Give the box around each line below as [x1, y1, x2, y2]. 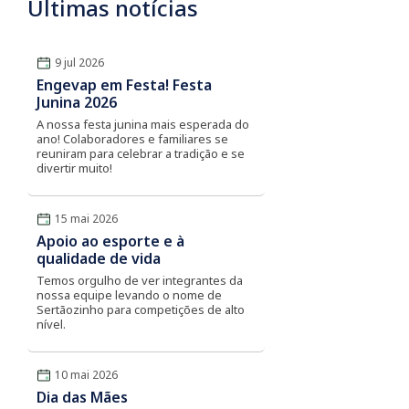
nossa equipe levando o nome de [37, 287, 222, 303]
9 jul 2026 [55, 55, 104, 70]
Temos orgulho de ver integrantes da [37, 272, 243, 288]
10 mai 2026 [55, 367, 118, 383]
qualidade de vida [37, 248, 161, 268]
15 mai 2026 [55, 211, 118, 226]
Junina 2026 [37, 92, 117, 112]
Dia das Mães [37, 387, 128, 407]
